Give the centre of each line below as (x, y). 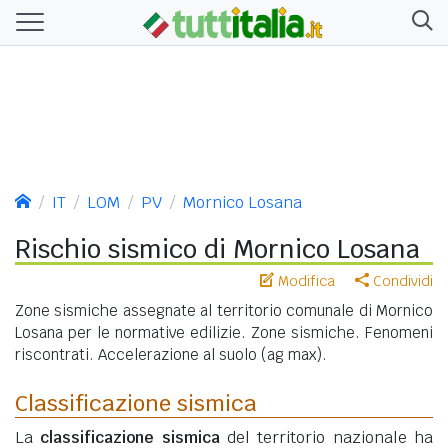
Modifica (304, 280)
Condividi (401, 280)
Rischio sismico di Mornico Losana (217, 248)
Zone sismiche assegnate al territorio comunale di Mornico (224, 310)
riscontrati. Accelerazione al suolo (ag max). (171, 354)
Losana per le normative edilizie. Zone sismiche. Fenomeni (224, 332)
